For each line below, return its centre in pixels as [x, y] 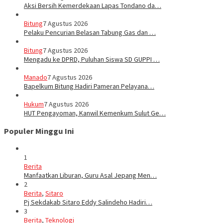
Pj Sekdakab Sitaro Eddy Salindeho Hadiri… [88, 202]
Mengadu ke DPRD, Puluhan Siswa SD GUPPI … [92, 59]
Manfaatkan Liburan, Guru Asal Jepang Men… [90, 175]
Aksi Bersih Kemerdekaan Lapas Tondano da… [93, 6]
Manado [36, 77]
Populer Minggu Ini [39, 131]
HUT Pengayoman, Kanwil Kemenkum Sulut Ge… [95, 113]
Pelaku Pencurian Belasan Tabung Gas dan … [90, 33]
